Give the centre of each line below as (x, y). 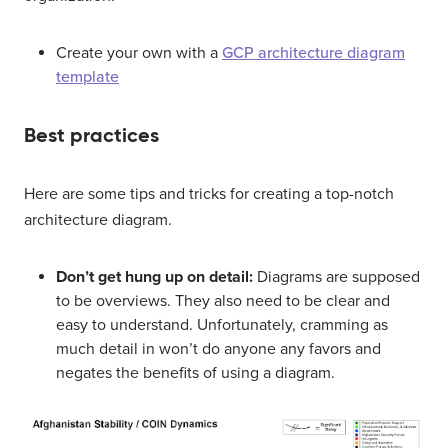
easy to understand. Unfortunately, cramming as (222, 324)
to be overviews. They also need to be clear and (223, 300)
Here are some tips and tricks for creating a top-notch (209, 193)
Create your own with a (139, 52)
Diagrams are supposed (336, 276)
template (87, 76)
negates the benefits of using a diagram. (195, 372)
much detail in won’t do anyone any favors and (218, 348)
